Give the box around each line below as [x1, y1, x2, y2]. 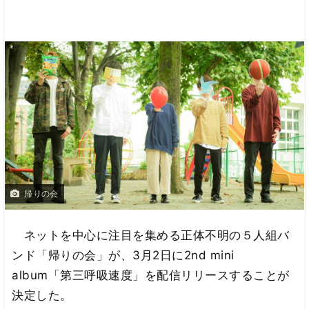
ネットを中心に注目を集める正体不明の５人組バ [12, 228, 290, 242]
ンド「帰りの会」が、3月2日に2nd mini [12, 248, 235, 262]
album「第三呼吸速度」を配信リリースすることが [12, 268, 290, 282]
